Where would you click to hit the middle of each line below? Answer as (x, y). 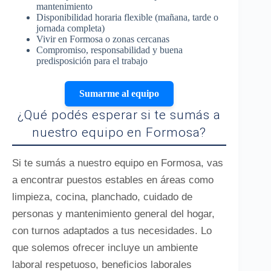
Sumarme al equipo (119, 93)
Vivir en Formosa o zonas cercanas (103, 39)
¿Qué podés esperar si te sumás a (119, 115)
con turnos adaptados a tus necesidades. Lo (112, 231)
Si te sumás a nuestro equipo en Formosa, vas (118, 163)
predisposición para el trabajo (92, 61)
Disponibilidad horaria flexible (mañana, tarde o (127, 17)
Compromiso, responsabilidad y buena (109, 50)
